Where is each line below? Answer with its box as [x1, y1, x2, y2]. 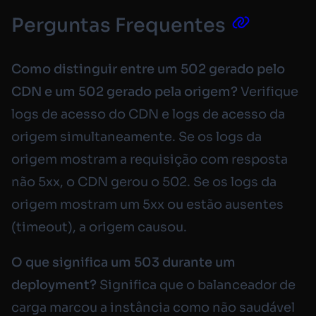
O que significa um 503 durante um [11, 255, 236, 271]
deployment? [11, 277, 97, 293]
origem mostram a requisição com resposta [11, 152, 288, 168]
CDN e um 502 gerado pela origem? [11, 84, 238, 100]
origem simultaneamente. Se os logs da [11, 129, 262, 145]
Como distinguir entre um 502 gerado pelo [11, 61, 285, 78]
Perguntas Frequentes [11, 13, 226, 37]
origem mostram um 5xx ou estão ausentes [11, 197, 284, 213]
